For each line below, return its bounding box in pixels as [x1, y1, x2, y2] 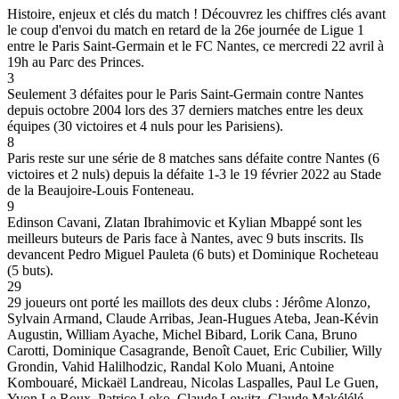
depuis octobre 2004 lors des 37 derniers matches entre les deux [7, 102, 363, 118]
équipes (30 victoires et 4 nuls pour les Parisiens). [7, 118, 283, 134]
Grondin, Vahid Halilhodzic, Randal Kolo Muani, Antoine [7, 358, 334, 374]
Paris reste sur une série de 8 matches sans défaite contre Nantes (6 [7, 150, 379, 166]
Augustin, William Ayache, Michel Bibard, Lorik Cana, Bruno [7, 326, 357, 342]
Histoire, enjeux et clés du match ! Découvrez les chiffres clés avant [7, 5, 386, 21]
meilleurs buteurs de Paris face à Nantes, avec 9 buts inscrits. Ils [7, 230, 363, 246]
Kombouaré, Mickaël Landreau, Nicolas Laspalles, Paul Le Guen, [7, 374, 379, 390]
